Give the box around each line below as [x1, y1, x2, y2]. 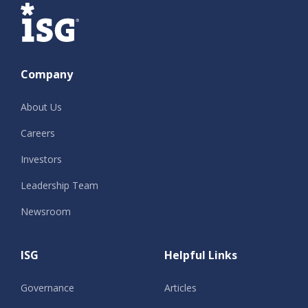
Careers [21, 126, 55, 140]
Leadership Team [21, 179, 98, 192]
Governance [21, 281, 74, 295]
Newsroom [21, 205, 71, 219]
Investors [21, 153, 62, 166]
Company [21, 67, 73, 82]
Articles [164, 281, 197, 295]
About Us [21, 100, 62, 114]
